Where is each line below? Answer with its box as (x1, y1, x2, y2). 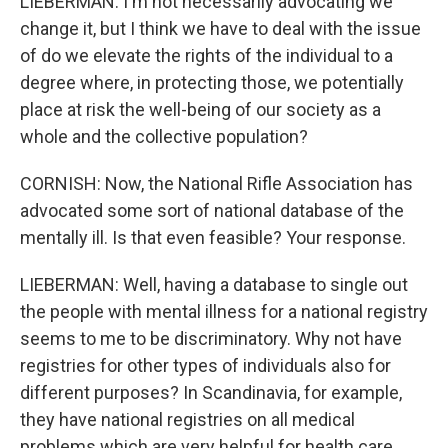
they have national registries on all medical (20, 409, 355, 430)
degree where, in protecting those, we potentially (20, 72, 404, 93)
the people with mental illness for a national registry (20, 301, 428, 322)
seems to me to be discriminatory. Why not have (20, 328, 402, 349)
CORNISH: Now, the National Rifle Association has (20, 173, 413, 194)
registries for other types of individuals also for (20, 355, 391, 376)
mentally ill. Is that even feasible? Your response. (20, 227, 406, 248)
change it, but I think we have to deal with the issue (20, 18, 421, 39)
